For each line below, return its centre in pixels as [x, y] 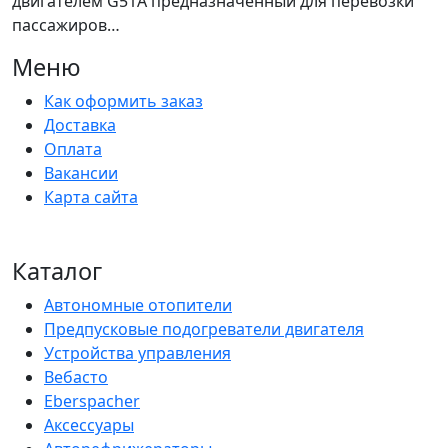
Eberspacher [92, 401]
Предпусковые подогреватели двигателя [204, 329]
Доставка [80, 125]
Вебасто [76, 377]
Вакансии [81, 173]
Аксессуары [89, 425]
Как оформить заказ [123, 101]
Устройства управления [137, 353]
